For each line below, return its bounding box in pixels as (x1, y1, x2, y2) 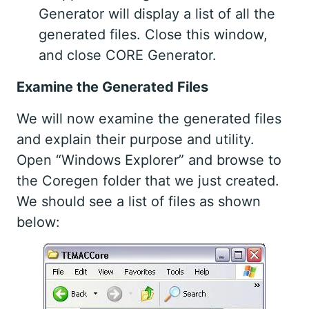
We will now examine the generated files (17, 110, 281, 128)
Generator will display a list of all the (39, 6, 275, 23)
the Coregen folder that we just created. (17, 172, 279, 190)
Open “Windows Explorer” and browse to (17, 152, 281, 169)
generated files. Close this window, (39, 26, 268, 43)
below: (17, 214, 60, 231)
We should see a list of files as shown (17, 193, 261, 210)
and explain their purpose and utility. (17, 131, 255, 148)
